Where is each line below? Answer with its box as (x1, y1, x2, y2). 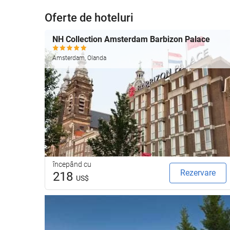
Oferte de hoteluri (45, 11, 133, 24)
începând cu (53, 160, 91, 168)
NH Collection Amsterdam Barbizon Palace (52, 34, 210, 44)
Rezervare (180, 167, 216, 178)
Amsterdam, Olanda (52, 54, 106, 62)
